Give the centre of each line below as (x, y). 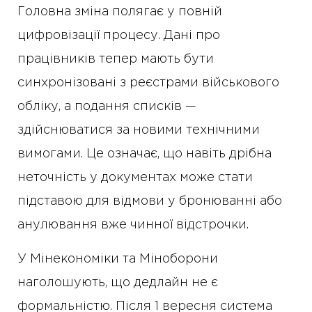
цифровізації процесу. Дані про (119, 35)
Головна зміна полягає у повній (120, 11)
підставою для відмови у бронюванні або (150, 201)
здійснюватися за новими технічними (139, 130)
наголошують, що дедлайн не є (118, 282)
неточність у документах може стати (135, 177)
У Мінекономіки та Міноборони (118, 259)
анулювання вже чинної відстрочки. (133, 225)
